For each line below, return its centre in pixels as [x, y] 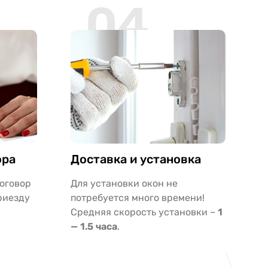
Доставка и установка [136, 159]
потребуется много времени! [138, 197]
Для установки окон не [124, 183]
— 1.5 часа [94, 226]
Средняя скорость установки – [144, 212]
